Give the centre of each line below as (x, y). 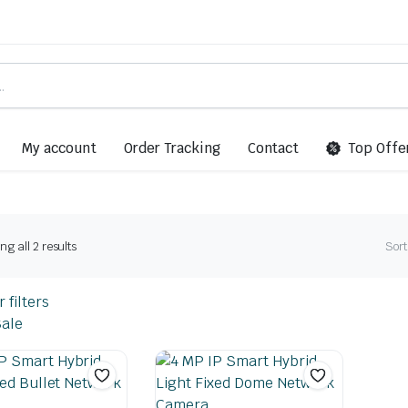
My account (59, 148)
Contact (273, 148)
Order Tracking (172, 148)
